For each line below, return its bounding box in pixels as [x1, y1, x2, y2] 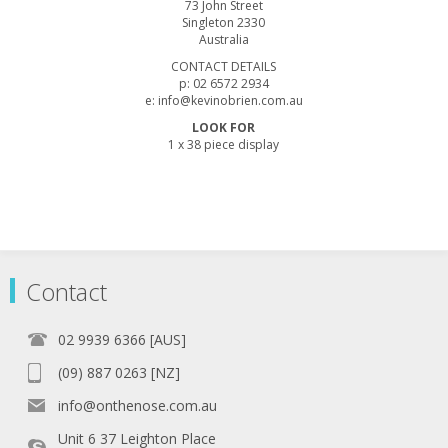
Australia [198, 30, 249, 48]
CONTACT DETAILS [171, 57, 277, 75]
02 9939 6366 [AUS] [58, 329, 186, 349]
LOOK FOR [192, 118, 256, 136]
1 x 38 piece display [168, 135, 280, 153]
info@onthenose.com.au [58, 395, 217, 415]
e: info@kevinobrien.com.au [144, 91, 303, 109]
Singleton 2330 [182, 13, 266, 31]
